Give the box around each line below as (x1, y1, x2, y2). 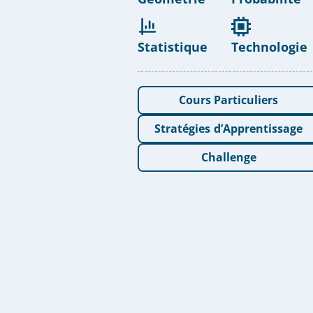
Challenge (201, 149, 256, 165)
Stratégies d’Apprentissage (154, 120, 303, 136)
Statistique (138, 38, 208, 55)
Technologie (231, 38, 307, 55)
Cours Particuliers (178, 92, 279, 108)
